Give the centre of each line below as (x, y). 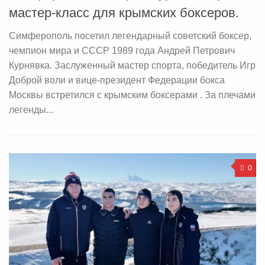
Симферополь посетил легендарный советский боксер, (130, 36)
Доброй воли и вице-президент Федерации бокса (117, 80)
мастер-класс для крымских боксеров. (124, 13)
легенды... (31, 110)
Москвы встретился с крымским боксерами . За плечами (132, 95)
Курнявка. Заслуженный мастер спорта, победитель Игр (132, 66)
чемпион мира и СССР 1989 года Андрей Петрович (122, 51)
